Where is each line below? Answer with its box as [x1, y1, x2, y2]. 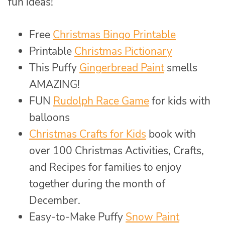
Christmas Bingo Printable [53, 27, 176, 42]
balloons [29, 110, 70, 125]
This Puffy [29, 60, 79, 75]
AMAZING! [29, 77, 80, 91]
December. [29, 193, 80, 207]
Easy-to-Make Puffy [29, 209, 126, 224]
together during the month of [29, 176, 165, 191]
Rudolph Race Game [53, 93, 149, 108]
